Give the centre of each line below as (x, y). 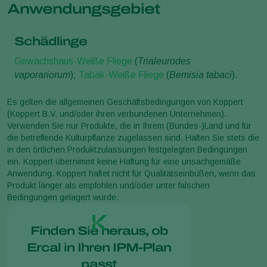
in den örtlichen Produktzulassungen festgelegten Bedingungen (127, 149)
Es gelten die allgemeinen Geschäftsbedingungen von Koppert (125, 102)
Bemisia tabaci (201, 74)
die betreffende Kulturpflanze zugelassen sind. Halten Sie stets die (133, 137)
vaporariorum (42, 74)
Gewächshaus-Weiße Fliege (73, 61)
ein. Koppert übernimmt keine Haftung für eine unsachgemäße (124, 161)
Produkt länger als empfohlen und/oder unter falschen (108, 185)
